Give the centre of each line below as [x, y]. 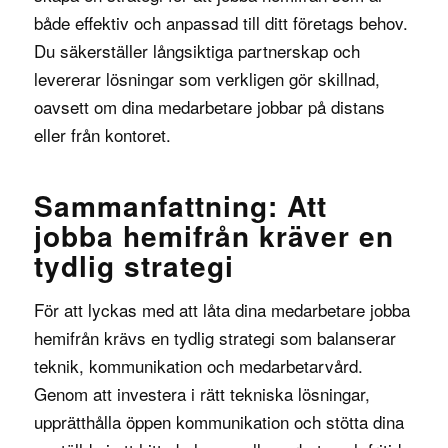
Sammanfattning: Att [180, 206]
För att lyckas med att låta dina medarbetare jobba [221, 309]
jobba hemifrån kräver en [213, 236]
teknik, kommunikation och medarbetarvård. [198, 365]
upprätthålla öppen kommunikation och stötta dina [218, 421]
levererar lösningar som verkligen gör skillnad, [206, 79]
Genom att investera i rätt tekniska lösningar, [201, 393]
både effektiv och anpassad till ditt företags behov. [220, 23]
